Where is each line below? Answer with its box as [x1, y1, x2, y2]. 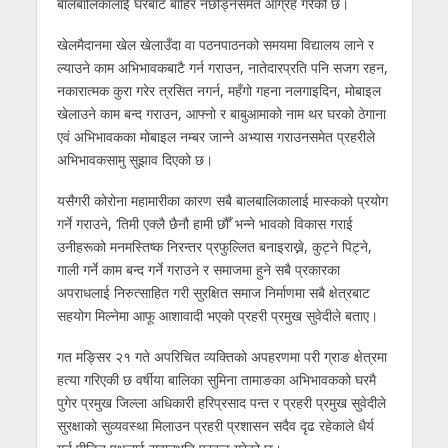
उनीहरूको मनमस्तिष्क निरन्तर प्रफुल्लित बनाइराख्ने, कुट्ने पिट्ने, [56, 236, 372, 256]
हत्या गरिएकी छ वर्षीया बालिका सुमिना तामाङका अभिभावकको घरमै [56, 369, 376, 389]
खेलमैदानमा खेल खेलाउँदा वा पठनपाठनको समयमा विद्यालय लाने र [56, 34, 374, 54]
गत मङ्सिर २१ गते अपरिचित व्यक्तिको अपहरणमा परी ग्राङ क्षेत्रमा [56, 346, 387, 366]
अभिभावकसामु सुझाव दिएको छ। [56, 149, 213, 169]
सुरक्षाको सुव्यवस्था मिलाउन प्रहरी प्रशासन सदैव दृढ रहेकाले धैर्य [56, 415, 374, 435]
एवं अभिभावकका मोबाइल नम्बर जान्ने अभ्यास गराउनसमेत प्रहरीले [56, 126, 375, 146]
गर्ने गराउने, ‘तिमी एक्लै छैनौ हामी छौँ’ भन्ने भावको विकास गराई [56, 213, 353, 233]
